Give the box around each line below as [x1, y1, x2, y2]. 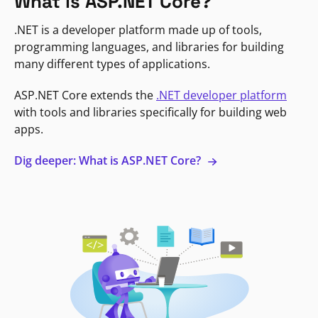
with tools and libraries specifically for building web [14, 104, 287, 120]
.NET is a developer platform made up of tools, [14, 21, 262, 38]
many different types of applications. [14, 55, 210, 72]
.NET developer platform [156, 87, 287, 103]
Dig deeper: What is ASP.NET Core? [14, 152, 204, 168]
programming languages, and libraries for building [14, 38, 284, 55]
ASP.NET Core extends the [14, 87, 156, 103]
